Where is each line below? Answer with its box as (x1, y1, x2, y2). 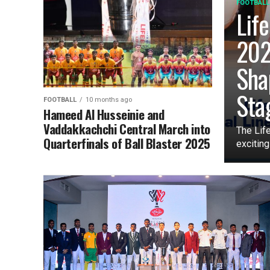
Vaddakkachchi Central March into (43, 119, 210, 138)
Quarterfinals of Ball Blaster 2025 (43, 134, 210, 152)
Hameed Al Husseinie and (43, 105, 165, 124)
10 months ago (86, 96, 132, 104)
